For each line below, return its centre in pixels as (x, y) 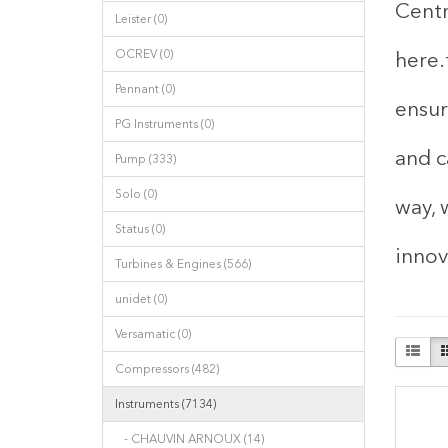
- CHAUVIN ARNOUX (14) (189, 439)
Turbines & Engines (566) (183, 264)
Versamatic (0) (153, 334)
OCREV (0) (144, 54)
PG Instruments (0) (164, 124)
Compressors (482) (167, 369)
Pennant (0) (145, 89)
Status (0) (140, 229)
